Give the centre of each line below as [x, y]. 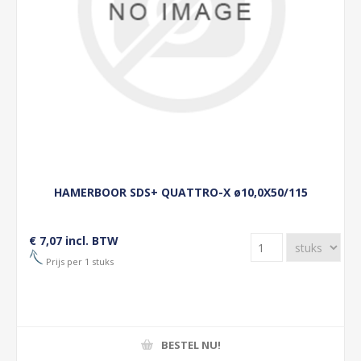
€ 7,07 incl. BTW [74, 241]
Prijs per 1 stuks [79, 261]
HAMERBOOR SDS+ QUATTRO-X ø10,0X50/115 [180, 192]
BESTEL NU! [191, 344]
